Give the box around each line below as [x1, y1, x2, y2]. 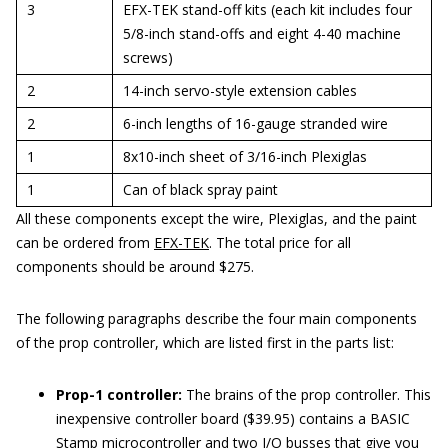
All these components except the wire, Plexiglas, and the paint [16, 209, 417, 229]
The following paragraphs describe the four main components [16, 309, 417, 329]
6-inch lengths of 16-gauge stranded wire [123, 114, 388, 134]
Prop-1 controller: [56, 385, 182, 405]
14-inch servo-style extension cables [123, 81, 357, 101]
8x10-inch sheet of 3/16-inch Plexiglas [123, 147, 367, 167]
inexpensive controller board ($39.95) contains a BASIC [56, 409, 410, 429]
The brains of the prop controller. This [182, 385, 431, 405]
